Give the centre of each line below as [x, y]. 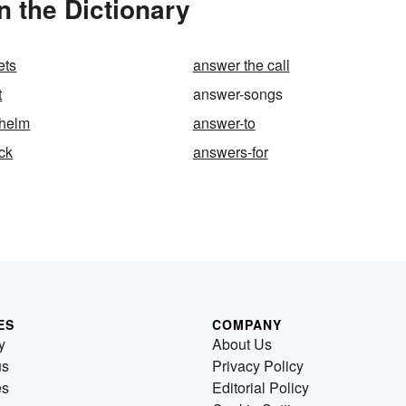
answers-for [230, 152]
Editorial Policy [261, 388]
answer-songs [237, 94]
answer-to [224, 123]
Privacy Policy [258, 366]
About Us [242, 344]
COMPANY [247, 325]
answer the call [241, 65]
